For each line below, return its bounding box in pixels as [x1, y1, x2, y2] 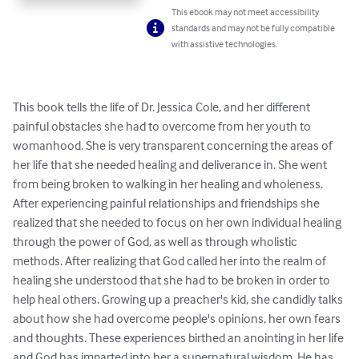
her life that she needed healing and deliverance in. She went [13, 156, 329, 173]
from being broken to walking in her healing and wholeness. [13, 175, 325, 192]
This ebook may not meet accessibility [171, 6, 320, 18]
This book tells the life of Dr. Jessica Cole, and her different [13, 99, 313, 115]
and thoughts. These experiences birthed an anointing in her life [13, 329, 346, 346]
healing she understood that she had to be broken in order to [13, 272, 333, 288]
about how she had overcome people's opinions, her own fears [13, 310, 343, 327]
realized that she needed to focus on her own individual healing [13, 214, 344, 231]
